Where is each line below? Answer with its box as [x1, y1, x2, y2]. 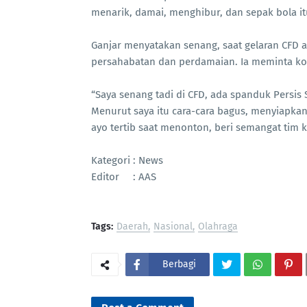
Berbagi [162, 258, 196, 270]
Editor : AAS [91, 171, 156, 183]
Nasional [153, 221, 193, 232]
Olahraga [198, 221, 238, 232]
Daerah [116, 221, 148, 232]
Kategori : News [91, 154, 163, 167]
